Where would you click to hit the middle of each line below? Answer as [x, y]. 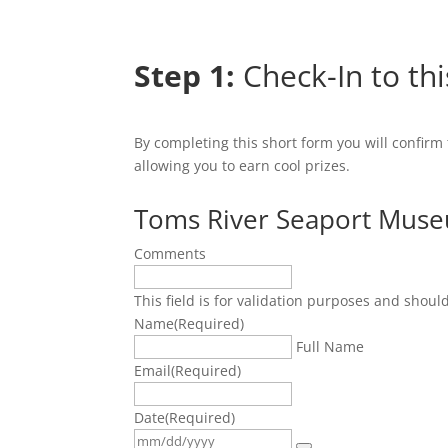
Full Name [330, 347]
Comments [170, 254]
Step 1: [185, 75]
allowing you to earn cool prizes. [242, 165]
